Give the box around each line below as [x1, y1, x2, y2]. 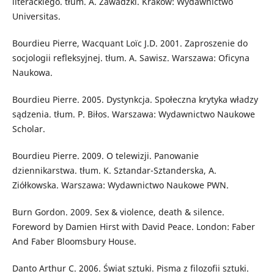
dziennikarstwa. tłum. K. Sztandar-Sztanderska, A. [12, 165, 217, 177]
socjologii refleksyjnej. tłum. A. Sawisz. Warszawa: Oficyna [12, 52, 250, 64]
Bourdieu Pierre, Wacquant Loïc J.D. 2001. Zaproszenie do [12, 37, 248, 50]
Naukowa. [12, 67, 53, 79]
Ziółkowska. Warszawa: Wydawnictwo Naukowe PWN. [12, 179, 229, 191]
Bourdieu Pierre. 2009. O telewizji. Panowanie [12, 150, 199, 162]
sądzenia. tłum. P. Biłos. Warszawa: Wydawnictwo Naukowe [12, 108, 255, 120]
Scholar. [12, 123, 45, 135]
